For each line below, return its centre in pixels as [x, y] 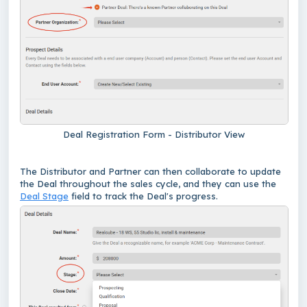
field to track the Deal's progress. [145, 196]
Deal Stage [44, 196]
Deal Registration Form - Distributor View [153, 135]
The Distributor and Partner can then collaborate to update [150, 172]
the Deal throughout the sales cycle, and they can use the [148, 184]
